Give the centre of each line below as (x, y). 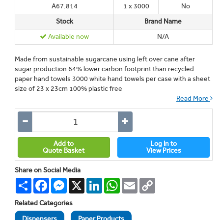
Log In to (164, 144)
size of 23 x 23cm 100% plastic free (71, 89)
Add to (64, 144)
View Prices (164, 151)
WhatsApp (136, 181)
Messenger (84, 181)
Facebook (64, 181)
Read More (193, 98)
